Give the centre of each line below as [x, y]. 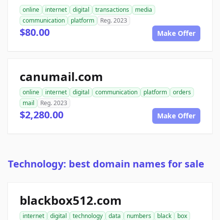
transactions [112, 10]
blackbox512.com [71, 200]
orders [182, 92]
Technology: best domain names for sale [106, 164]
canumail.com [61, 77]
